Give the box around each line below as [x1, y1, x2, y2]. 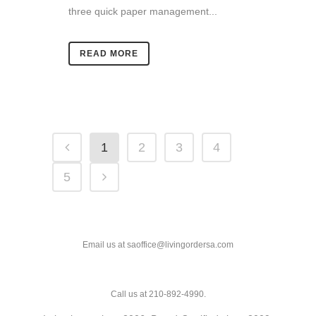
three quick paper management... [68, 6, 217, 18]
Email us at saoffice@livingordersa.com [83, 240, 233, 250]
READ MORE [80, 49, 138, 59]
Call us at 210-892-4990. [110, 289, 206, 300]
